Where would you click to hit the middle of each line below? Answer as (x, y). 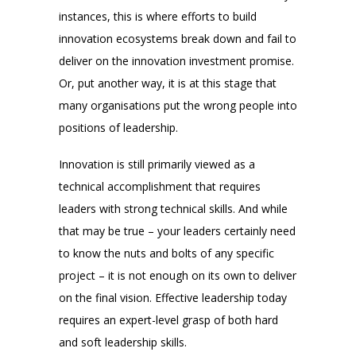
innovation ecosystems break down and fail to (178, 39)
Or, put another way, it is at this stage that (168, 83)
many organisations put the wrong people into (178, 106)
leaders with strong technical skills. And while (173, 209)
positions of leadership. (118, 128)
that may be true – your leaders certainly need (177, 231)
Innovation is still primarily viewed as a (157, 164)
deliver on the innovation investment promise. (176, 61)
